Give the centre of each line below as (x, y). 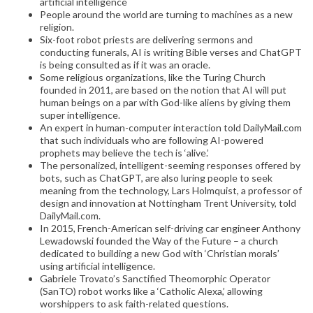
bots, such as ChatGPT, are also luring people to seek (156, 178)
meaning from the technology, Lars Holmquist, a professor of (171, 191)
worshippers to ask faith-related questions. (134, 304)
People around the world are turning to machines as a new (166, 15)
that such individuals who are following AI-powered (152, 140)
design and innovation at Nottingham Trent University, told (168, 203)
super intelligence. (80, 115)
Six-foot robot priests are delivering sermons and (146, 40)
